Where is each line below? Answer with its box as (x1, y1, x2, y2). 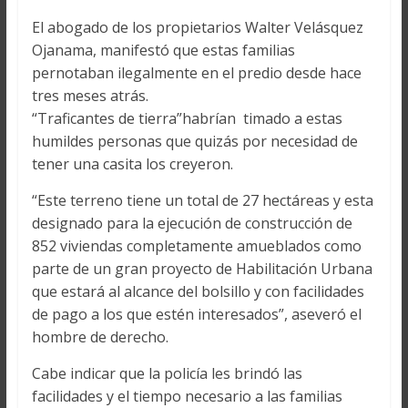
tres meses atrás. (31, 86, 148, 107)
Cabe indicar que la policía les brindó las (31, 363, 302, 384)
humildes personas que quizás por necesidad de (31, 131, 358, 152)
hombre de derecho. (31, 327, 168, 348)
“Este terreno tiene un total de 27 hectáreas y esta (31, 190, 373, 211)
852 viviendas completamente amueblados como (31, 236, 362, 257)
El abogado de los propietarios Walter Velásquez (31, 17, 363, 38)
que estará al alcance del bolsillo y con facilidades (31, 281, 364, 302)
